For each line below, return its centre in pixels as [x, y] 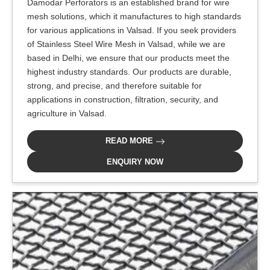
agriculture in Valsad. [67, 113]
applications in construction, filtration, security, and [123, 99]
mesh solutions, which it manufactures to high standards [134, 16]
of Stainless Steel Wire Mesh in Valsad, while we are [126, 44]
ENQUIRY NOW [135, 162]
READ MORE [130, 141]
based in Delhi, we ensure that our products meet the [128, 58]
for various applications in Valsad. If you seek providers [132, 30]
